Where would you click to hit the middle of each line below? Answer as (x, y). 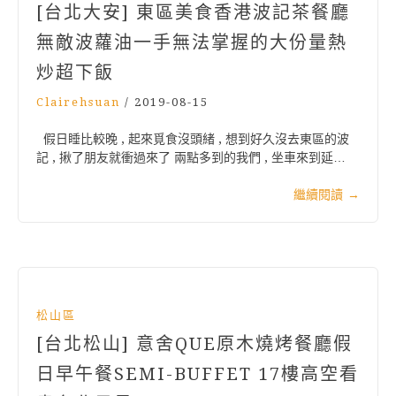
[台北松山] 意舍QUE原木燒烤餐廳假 (194, 344)
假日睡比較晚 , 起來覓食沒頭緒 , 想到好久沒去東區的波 (193, 139)
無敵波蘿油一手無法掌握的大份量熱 (192, 43)
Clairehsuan (78, 103)
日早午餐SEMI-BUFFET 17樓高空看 (198, 374)
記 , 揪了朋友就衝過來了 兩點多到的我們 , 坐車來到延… (191, 158)
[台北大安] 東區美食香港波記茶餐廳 (193, 13)
